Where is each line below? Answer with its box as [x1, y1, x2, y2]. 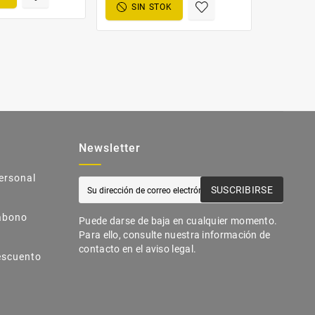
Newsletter [79, 141, 141, 155]
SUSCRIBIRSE [210, 184, 273, 196]
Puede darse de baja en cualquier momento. [79, 214, 278, 226]
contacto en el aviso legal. [79, 243, 197, 255]
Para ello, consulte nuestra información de [79, 229, 271, 240]
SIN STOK [131, 1, 172, 12]
